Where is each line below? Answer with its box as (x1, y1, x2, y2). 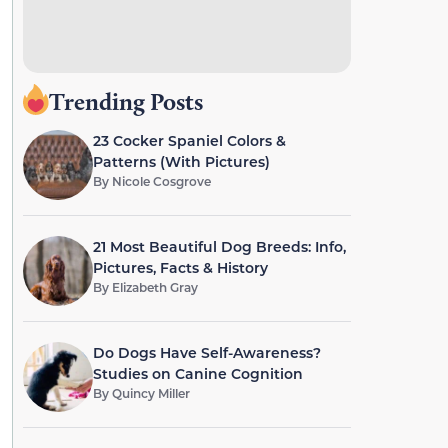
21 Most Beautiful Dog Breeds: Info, (92, 237, 346, 256)
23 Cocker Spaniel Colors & (92, 131, 286, 150)
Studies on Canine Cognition (92, 364, 303, 383)
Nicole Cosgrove (111, 173, 211, 189)
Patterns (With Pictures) (92, 152, 270, 171)
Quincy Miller (111, 385, 190, 401)
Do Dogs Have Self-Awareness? (92, 343, 321, 362)
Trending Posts (48, 87, 203, 116)
